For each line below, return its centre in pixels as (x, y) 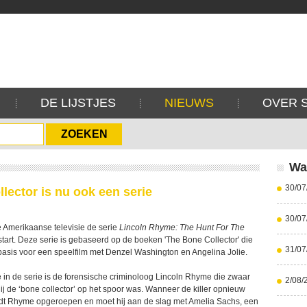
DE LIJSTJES (78, 103)
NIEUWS (189, 103)
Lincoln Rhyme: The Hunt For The (182, 228)
